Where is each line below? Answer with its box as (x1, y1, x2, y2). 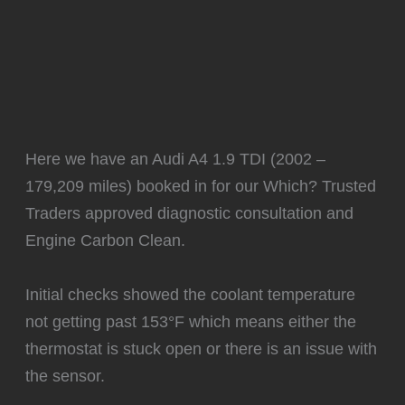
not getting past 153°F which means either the (25, 311, 357, 331)
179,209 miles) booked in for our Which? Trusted (25, 176, 377, 196)
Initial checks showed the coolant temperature (25, 284, 356, 304)
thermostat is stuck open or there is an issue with (25, 338, 378, 358)
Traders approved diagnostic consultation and (25, 203, 354, 223)
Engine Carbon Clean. (25, 231, 186, 250)
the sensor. (25, 365, 106, 385)
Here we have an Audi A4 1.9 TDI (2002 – (25, 149, 326, 169)
